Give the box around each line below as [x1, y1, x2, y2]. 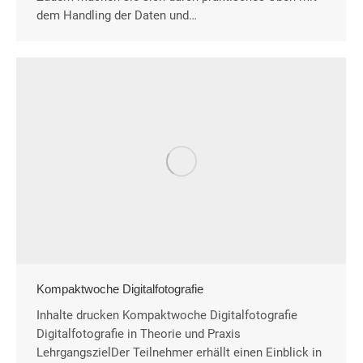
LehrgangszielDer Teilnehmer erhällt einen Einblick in [36, 345, 322, 360]
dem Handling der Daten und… [36, 7, 197, 23]
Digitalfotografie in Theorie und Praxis [36, 327, 241, 341]
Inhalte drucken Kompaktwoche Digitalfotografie [36, 308, 297, 322]
